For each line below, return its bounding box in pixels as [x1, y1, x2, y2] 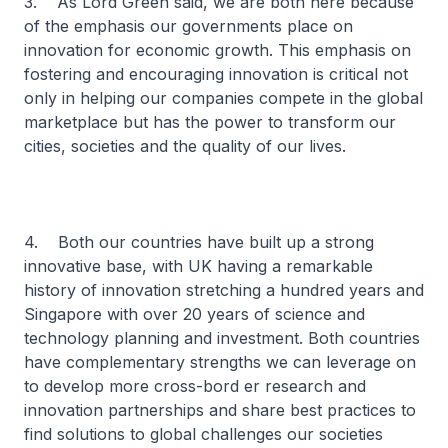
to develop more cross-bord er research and [24, 376, 366, 396]
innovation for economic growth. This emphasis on [24, 40, 411, 60]
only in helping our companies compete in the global [24, 88, 423, 108]
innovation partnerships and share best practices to [24, 400, 416, 420]
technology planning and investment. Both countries [24, 328, 420, 348]
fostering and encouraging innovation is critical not [24, 64, 408, 84]
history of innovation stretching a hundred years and [24, 280, 424, 300]
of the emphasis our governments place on [24, 16, 353, 36]
